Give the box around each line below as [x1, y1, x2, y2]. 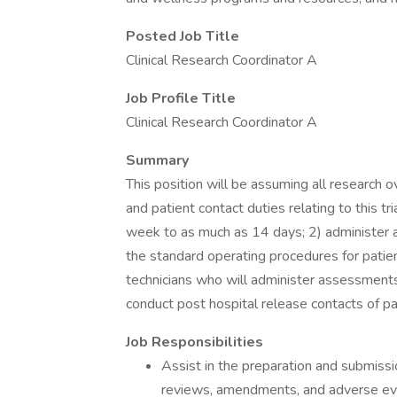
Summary [126, 151, 189, 170]
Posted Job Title [126, 27, 239, 46]
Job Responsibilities [126, 332, 263, 352]
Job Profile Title [126, 89, 236, 108]
